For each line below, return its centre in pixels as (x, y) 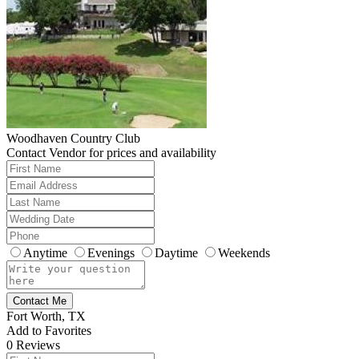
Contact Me (40, 301)
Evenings (111, 253)
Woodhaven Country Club (73, 139)
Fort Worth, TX (46, 317)
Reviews (36, 345)
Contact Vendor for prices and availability (111, 153)
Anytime (45, 253)
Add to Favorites (49, 331)
